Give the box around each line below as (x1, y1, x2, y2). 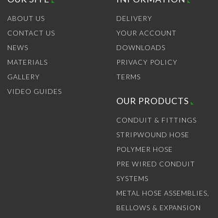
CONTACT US (7, 29, 55, 37)
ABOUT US (7, 14, 45, 23)
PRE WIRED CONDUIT (116, 160, 195, 168)
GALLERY (7, 73, 40, 81)
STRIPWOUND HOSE (116, 130, 189, 139)
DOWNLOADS (116, 43, 165, 52)
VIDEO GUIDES (7, 87, 62, 96)
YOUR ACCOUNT (116, 29, 177, 37)
